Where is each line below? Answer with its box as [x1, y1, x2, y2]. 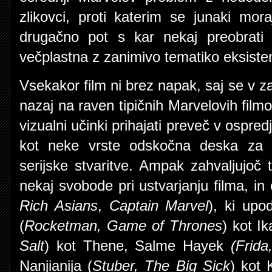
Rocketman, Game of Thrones [24, 217, 222, 234]
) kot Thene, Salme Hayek [44, 237, 231, 254]
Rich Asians [19, 197, 98, 214]
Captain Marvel [109, 197, 209, 214]
